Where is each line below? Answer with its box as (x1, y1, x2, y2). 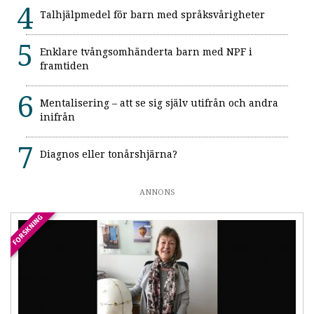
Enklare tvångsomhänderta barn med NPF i (40, 46, 252, 58)
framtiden (40, 60, 89, 72)
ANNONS (139, 188, 175, 198)
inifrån (40, 111, 75, 123)
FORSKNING (11, 212, 46, 247)
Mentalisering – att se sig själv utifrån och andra (40, 97, 278, 109)
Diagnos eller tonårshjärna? (40, 149, 177, 161)
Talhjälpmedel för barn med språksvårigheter (40, 9, 265, 21)
